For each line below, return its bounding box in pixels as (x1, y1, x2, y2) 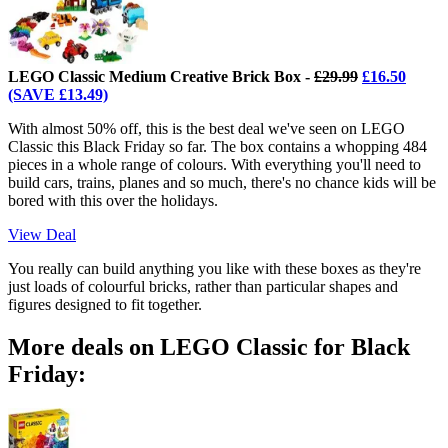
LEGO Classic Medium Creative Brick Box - (8, 67, 314, 85)
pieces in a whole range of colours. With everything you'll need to (8, 155, 421, 173)
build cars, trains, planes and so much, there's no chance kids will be (8, 173, 436, 191)
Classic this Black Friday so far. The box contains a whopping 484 (8, 137, 427, 155)
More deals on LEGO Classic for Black (8, 333, 410, 360)
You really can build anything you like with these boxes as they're (8, 259, 421, 277)
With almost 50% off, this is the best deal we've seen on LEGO (8, 119, 405, 137)
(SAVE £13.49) (8, 85, 108, 103)
